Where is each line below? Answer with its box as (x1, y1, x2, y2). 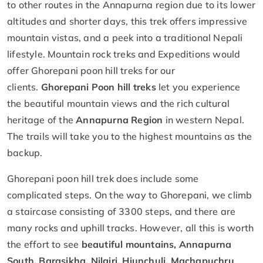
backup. (7, 146, 43, 159)
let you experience (156, 80, 241, 93)
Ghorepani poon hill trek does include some (7, 172, 199, 184)
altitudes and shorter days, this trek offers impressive (7, 15, 248, 27)
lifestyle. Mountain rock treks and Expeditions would (7, 48, 241, 60)
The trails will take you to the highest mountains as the (7, 130, 252, 142)
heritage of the (7, 113, 73, 126)
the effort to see (7, 238, 79, 250)
